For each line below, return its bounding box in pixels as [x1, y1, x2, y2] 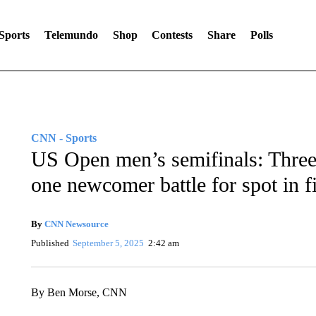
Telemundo [44, 29, 98, 41]
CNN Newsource [44, 219, 109, 229]
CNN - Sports [30, 132, 97, 144]
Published [30, 238, 69, 248]
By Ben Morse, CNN [30, 286, 127, 298]
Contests [152, 29, 193, 41]
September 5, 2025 [73, 238, 145, 248]
